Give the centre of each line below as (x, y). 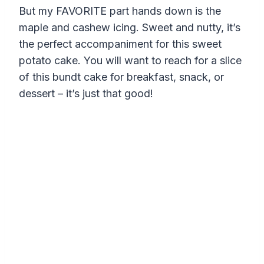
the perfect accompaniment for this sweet (120, 44)
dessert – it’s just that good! (86, 94)
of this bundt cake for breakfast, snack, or (121, 77)
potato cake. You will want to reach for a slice (130, 61)
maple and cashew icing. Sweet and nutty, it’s (130, 28)
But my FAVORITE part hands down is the (120, 11)
